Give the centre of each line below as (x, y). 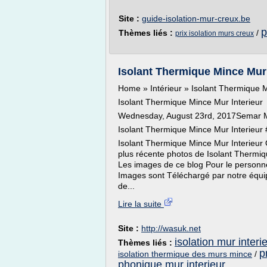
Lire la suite (141, 204)
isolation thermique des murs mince (185, 254)
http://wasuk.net (171, 228)
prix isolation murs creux (215, 33)
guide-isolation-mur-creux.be (196, 18)
